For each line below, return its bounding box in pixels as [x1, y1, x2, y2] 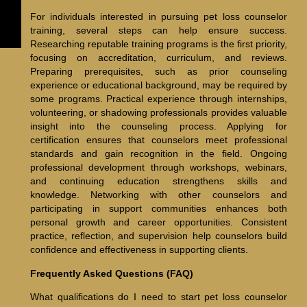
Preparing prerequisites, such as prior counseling [29, 66, 287, 77]
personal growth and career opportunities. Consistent [29, 217, 287, 228]
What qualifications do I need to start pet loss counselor [29, 291, 287, 303]
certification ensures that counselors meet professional [29, 134, 287, 146]
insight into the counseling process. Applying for [29, 121, 287, 132]
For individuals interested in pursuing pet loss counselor [29, 11, 287, 23]
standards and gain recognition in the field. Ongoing [29, 148, 287, 160]
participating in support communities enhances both [29, 203, 287, 214]
